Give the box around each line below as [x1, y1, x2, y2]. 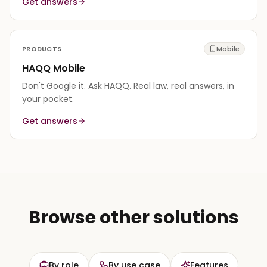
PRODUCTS [22, 44, 62, 54]
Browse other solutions [28, 204, 239, 230]
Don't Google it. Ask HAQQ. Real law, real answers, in [22, 79, 234, 92]
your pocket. [22, 92, 74, 105]
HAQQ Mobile [22, 61, 85, 75]
